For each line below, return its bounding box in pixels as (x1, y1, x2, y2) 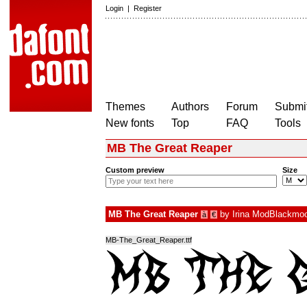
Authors (171, 101, 209, 112)
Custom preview (106, 166, 164, 175)
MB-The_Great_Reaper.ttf (106, 236, 192, 245)
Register (134, 4, 162, 12)
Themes (106, 101, 145, 112)
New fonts (106, 117, 154, 129)
